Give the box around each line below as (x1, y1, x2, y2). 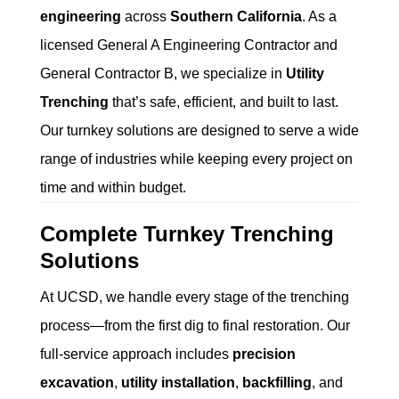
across (121, 9, 170, 24)
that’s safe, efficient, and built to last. (109, 94, 338, 110)
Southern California (170, 9, 302, 24)
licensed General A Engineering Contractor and (40, 37, 338, 53)
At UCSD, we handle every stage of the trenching (40, 289, 349, 305)
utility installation (121, 375, 235, 390)
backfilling (242, 375, 312, 390)
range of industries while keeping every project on (40, 151, 353, 167)
